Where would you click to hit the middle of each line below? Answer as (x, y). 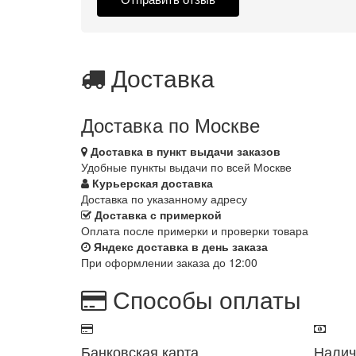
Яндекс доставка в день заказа (181, 247)
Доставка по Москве (170, 125)
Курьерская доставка (153, 183)
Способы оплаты (204, 300)
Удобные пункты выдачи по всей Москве (186, 167)
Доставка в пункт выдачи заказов (186, 151)
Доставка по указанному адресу (164, 199)
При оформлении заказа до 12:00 (169, 263)
